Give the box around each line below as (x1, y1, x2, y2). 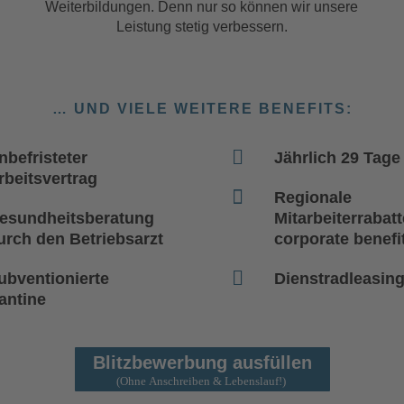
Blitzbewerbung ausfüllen (92, 353, 312, 373)
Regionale (274, 188, 353, 207)
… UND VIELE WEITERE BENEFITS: (51, 101, 353, 117)
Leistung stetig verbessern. (115, 19, 288, 35)
